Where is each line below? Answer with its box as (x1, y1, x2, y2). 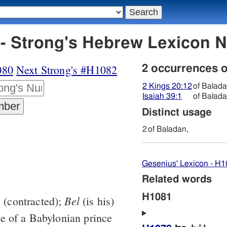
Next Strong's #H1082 (16, 62, 118, 78)
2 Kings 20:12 (142, 82, 192, 91)
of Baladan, (148, 125, 188, 134)
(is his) (79, 194, 115, 209)
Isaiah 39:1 (142, 92, 182, 101)
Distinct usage (142, 107, 212, 118)
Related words (142, 174, 212, 185)
